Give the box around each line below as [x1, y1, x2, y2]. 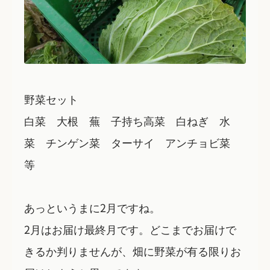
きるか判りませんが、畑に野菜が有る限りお [24, 243, 241, 259]
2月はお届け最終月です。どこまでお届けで [24, 221, 236, 237]
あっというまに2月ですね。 [24, 199, 160, 216]
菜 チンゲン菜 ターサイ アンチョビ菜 [24, 134, 241, 151]
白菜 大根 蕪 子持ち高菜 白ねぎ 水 [24, 113, 230, 129]
